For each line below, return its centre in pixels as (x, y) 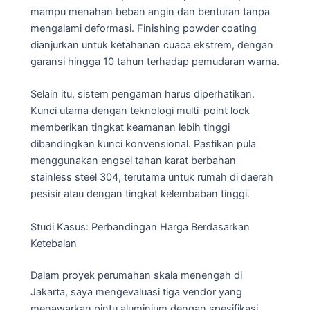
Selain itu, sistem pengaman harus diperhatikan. (143, 94)
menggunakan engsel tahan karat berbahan (133, 161)
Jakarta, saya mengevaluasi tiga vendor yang (136, 292)
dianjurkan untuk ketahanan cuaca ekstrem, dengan (152, 45)
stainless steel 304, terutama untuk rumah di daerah (152, 177)
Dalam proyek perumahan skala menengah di (136, 275)
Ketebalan (54, 243)
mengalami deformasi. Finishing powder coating (144, 28)
